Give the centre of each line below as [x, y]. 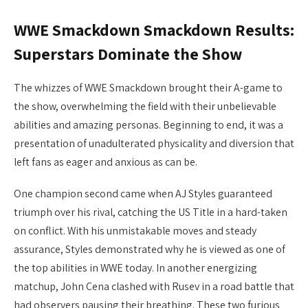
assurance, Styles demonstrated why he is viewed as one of [150, 250]
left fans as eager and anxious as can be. [106, 162]
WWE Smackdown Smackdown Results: [154, 30]
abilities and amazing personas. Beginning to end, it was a [148, 125]
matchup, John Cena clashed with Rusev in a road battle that [154, 287]
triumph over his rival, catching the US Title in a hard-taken [151, 212]
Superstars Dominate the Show [128, 54]
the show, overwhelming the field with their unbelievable [145, 107]
